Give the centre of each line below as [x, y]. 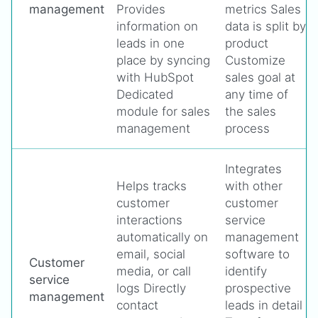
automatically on [162, 237]
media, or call [154, 271]
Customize [255, 60]
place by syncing [163, 60]
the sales [251, 111]
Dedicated [145, 94]
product [247, 43]
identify [246, 271]
